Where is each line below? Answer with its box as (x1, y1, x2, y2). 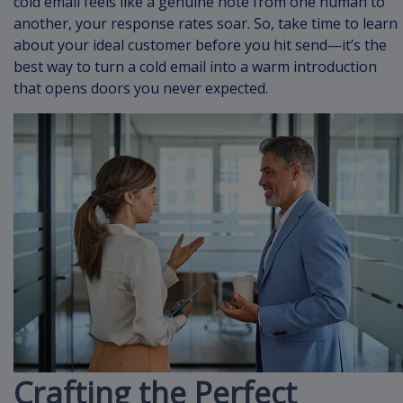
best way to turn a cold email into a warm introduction (13, 56, 377, 76)
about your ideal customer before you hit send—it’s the (13, 34, 387, 55)
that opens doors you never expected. (13, 77, 268, 98)
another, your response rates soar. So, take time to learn (13, 13, 398, 33)
